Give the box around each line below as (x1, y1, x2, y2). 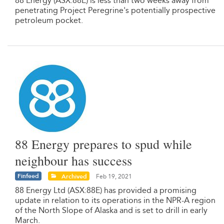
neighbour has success (15, 151, 132, 169)
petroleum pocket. (15, 15, 83, 25)
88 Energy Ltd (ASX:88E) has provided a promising (15, 185, 196, 195)
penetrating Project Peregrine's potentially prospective (15, 5, 215, 15)
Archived (59, 172, 87, 180)
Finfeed (17, 172, 39, 180)
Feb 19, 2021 (94, 172, 132, 179)
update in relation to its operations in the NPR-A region (15, 195, 215, 205)
